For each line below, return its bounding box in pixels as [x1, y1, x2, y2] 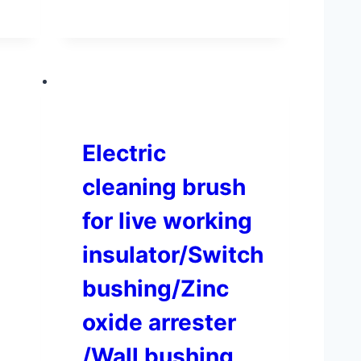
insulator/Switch [82, 241, 263, 269]
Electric [82, 139, 166, 168]
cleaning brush [82, 173, 246, 201]
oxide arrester [82, 309, 236, 337]
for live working [82, 207, 252, 235]
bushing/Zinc [82, 275, 229, 303]
